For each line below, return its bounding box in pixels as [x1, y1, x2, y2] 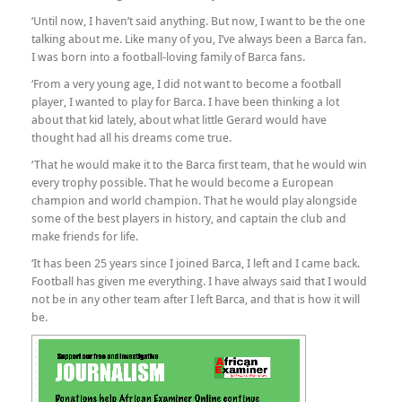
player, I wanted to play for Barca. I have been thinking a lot [31, 93, 339, 109]
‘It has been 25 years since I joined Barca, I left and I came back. [31, 255, 360, 271]
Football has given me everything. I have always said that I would [31, 273, 367, 289]
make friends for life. [31, 228, 138, 244]
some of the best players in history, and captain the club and [31, 210, 346, 226]
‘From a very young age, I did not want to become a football [31, 75, 341, 92]
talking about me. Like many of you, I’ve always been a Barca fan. [31, 31, 366, 47]
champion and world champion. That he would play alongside [31, 192, 357, 208]
